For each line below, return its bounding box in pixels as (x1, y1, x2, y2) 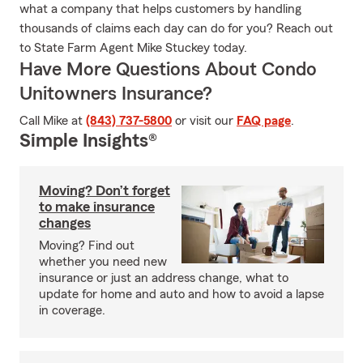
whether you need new (39, 255, 167, 268)
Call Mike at (19, 114, 86, 127)
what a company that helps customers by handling (19, 2, 301, 15)
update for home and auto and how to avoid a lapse (39, 288, 324, 301)
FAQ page (237, 114, 291, 127)
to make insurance (39, 199, 155, 214)
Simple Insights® (19, 131, 157, 151)
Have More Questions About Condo (19, 60, 317, 79)
